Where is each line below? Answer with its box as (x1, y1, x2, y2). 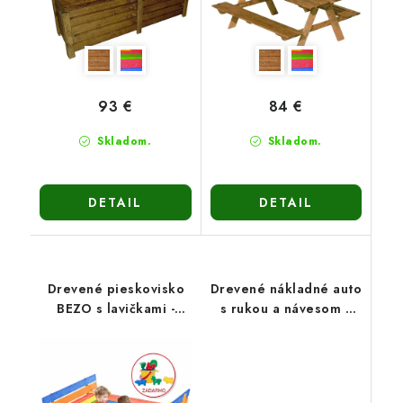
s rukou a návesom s (219, 299, 352, 318)
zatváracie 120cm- (58, 318, 174, 337)
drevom (261, 318, 311, 337)
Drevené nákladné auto (210, 279, 362, 298)
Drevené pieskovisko (47, 279, 184, 298)
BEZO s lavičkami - (57, 299, 175, 318)
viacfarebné (77, 338, 155, 357)
